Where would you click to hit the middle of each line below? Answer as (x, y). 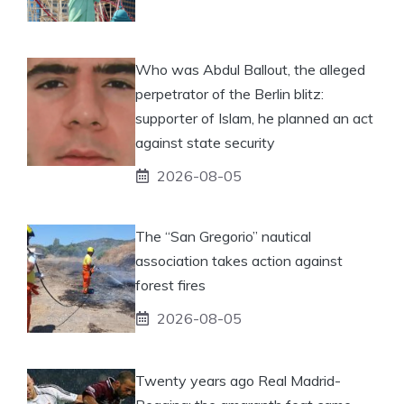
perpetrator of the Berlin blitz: (230, 93)
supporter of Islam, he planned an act (254, 118)
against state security (205, 142)
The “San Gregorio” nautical (223, 236)
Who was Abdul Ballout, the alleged (250, 69)
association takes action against (239, 260)
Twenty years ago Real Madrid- (238, 380)
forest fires (170, 285)
